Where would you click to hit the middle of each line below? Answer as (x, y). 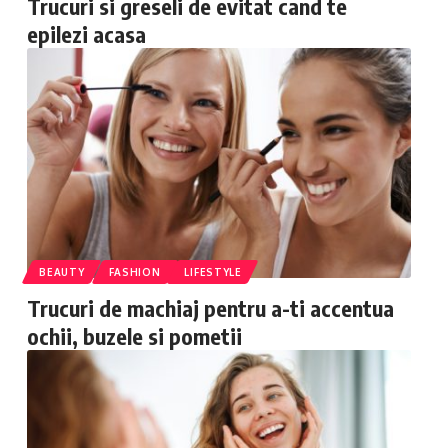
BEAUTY (62, 272)
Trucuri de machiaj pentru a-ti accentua (211, 308)
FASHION (134, 272)
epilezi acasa (87, 34)
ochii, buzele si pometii (135, 336)
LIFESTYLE (213, 272)
